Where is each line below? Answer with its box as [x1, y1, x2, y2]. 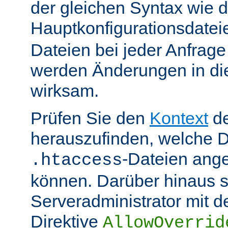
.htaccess [31, 151, 122, 170]
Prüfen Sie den [31, 108, 150, 128]
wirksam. [31, 81, 99, 101]
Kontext [150, 108, 208, 128]
